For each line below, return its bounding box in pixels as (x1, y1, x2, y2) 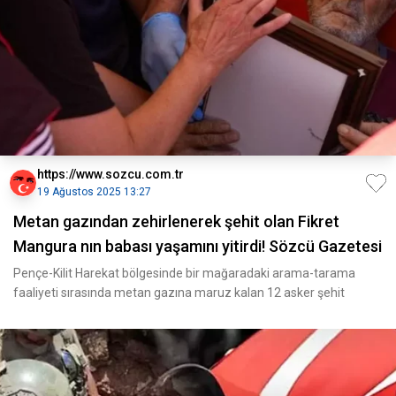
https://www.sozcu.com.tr (37, 167, 184, 181)
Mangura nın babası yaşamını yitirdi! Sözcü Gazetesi (13, 237, 382, 255)
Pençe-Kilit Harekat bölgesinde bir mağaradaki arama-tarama (13, 266, 355, 280)
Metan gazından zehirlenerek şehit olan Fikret (13, 212, 339, 231)
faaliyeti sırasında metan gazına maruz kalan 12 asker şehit (13, 286, 345, 300)
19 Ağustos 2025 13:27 (37, 186, 151, 198)
